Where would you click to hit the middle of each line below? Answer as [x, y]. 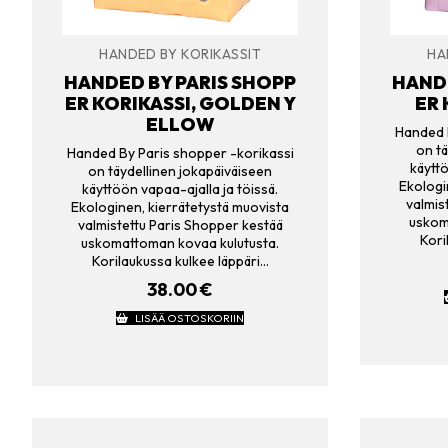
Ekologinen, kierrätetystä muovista [180, 207]
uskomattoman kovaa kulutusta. [180, 243]
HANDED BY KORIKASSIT [180, 54]
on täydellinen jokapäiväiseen [180, 171]
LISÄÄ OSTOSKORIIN [189, 317]
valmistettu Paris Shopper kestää [180, 225]
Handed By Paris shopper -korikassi [180, 153]
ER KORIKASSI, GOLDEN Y [180, 103]
